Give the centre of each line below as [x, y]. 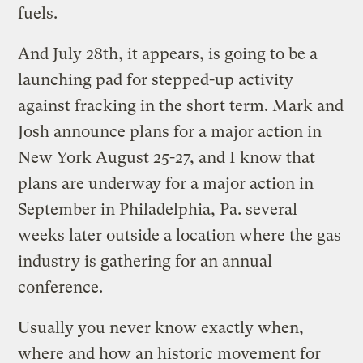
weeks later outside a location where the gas [180, 235]
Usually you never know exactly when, [161, 327]
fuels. [38, 13]
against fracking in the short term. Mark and [181, 105]
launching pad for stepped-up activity [156, 79]
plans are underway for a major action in [166, 183]
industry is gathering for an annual [145, 261]
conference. [61, 287]
